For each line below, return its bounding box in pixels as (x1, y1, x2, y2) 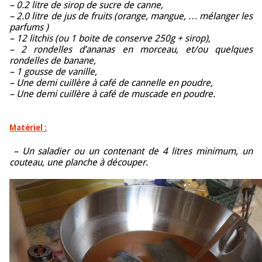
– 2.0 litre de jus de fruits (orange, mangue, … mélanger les (9, 11, 253, 22)
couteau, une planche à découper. (9, 156, 148, 168)
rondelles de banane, (9, 55, 96, 67)
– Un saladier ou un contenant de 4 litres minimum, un (9, 145, 253, 157)
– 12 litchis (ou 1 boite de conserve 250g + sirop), (9, 33, 211, 44)
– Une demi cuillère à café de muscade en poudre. (9, 88, 215, 100)
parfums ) (9, 22, 49, 33)
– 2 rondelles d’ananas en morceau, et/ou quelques (9, 44, 253, 56)
